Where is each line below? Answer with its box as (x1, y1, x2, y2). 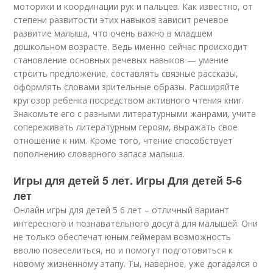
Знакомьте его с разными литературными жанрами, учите (13, 108, 257, 119)
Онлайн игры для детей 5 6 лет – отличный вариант (13, 204, 230, 216)
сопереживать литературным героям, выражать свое (13, 121, 238, 133)
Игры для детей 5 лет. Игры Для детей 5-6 (13, 172, 243, 188)
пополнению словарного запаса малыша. (13, 148, 185, 160)
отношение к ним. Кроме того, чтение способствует (13, 135, 233, 146)
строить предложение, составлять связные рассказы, (13, 68, 239, 79)
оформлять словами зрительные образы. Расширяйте (13, 81, 240, 93)
